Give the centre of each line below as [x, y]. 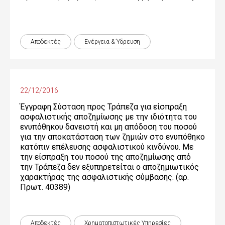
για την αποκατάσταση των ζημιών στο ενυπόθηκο [113, 137]
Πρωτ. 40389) [45, 187]
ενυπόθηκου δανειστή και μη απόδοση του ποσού [108, 127]
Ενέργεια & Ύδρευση [112, 42]
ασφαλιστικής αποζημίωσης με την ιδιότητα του [108, 117]
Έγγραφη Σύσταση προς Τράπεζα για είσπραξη [103, 107]
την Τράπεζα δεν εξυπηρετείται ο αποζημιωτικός [109, 167]
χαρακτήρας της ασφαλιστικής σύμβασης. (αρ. [104, 177]
